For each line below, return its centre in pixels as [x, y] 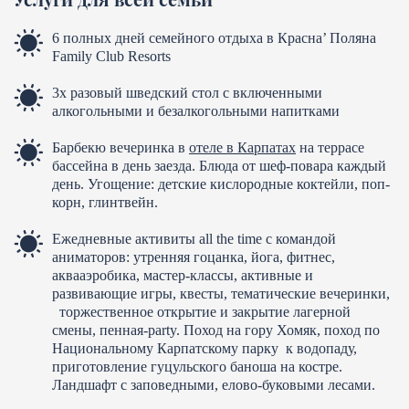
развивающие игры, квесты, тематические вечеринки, [221, 293]
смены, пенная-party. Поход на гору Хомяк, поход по [216, 330]
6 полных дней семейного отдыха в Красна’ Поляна [214, 37]
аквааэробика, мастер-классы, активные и [183, 275]
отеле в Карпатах [242, 147]
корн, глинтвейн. [107, 202]
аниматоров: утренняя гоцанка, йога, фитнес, [194, 257]
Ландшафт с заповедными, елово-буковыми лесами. [214, 384]
